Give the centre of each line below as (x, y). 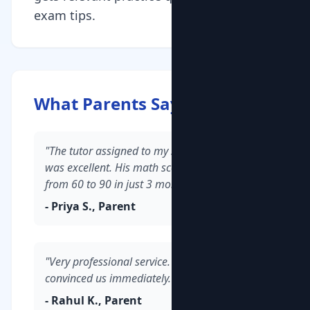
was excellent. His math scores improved (143, 167)
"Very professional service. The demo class (146, 262)
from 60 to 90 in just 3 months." (122, 184)
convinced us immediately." (110, 278)
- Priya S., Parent (90, 206)
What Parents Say (107, 103)
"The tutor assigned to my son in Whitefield (148, 151)
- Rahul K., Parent (93, 300)
